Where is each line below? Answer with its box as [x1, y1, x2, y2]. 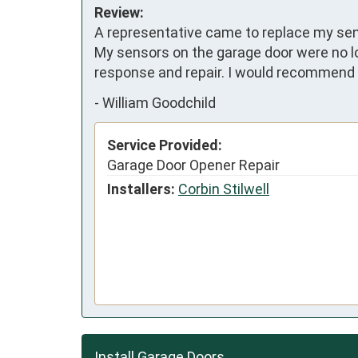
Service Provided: [107, 137, 222, 154]
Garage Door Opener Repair [107, 157, 280, 174]
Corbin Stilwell [178, 181, 269, 198]
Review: [94, 4, 144, 22]
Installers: [107, 181, 175, 198]
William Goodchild [102, 93, 216, 111]
